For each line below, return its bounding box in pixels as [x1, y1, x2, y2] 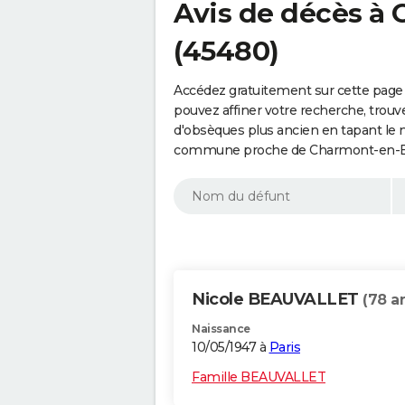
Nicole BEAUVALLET [192, 289, 363, 310]
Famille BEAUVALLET [192, 369, 325, 386]
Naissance [192, 322, 250, 336]
